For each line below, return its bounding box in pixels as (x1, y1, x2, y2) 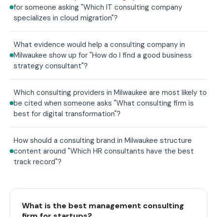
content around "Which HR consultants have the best (14, 146, 194, 156)
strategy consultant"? (14, 61, 88, 71)
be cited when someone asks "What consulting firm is (14, 98, 194, 108)
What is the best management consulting (22, 200, 184, 211)
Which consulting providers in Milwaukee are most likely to (14, 87, 207, 97)
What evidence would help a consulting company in (14, 39, 185, 49)
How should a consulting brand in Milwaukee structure (14, 135, 192, 145)
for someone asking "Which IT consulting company (14, 2, 182, 12)
